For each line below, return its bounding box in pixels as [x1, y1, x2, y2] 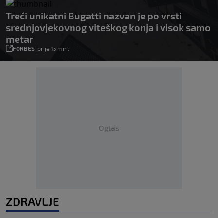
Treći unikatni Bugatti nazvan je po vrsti [6, 10, 182, 22]
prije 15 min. [37, 45, 69, 52]
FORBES [13, 45, 35, 52]
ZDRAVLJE [6, 194, 59, 209]
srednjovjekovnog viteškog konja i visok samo [6, 21, 211, 34]
